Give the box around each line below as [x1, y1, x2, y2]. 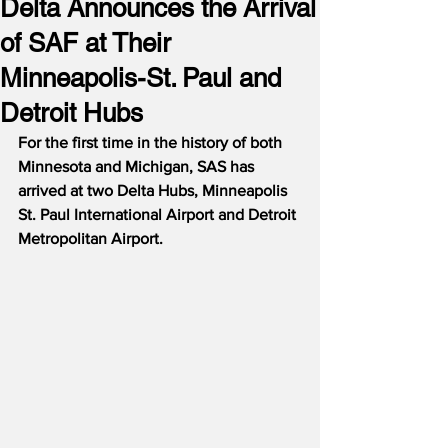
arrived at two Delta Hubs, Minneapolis [18, 182, 291, 199]
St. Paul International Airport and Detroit [18, 206, 300, 223]
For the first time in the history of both [18, 134, 286, 151]
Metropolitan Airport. [18, 230, 163, 247]
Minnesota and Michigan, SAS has [18, 158, 258, 175]
